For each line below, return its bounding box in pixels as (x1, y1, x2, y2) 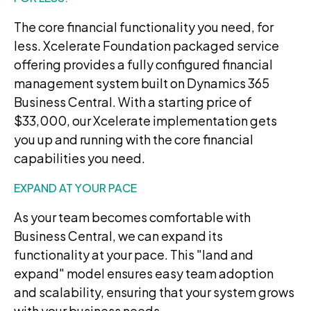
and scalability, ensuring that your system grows (14, 283, 294, 300)
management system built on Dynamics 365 (14, 74, 269, 91)
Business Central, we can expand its (14, 227, 223, 244)
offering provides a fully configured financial (14, 56, 273, 72)
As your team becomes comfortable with (14, 208, 251, 225)
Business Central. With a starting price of (14, 93, 252, 110)
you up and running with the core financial (14, 131, 253, 147)
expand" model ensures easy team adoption (14, 264, 274, 281)
